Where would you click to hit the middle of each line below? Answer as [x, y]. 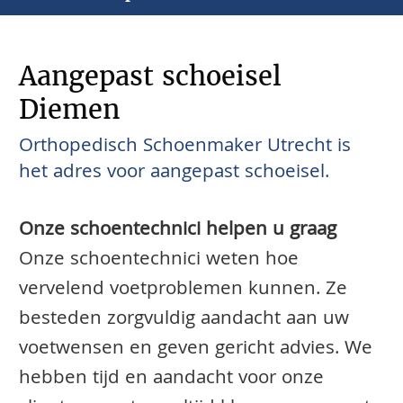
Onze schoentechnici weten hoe [159, 261]
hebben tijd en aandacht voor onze [171, 380]
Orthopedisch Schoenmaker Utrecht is [185, 147]
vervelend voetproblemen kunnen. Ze [183, 291]
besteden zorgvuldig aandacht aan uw [184, 321]
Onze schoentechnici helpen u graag [178, 232]
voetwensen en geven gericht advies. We [196, 350]
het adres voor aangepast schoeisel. [174, 173]
